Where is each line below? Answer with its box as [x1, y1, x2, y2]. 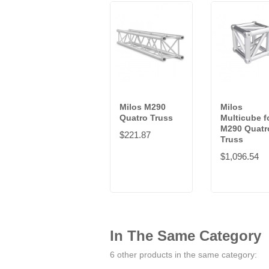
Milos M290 [119, 102, 166, 112]
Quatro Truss [119, 113, 173, 123]
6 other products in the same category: [110, 250, 257, 260]
